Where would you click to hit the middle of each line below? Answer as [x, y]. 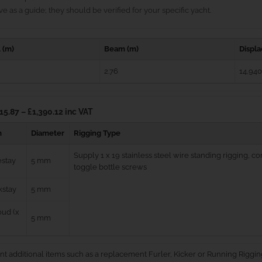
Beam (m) [121, 49]
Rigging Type [97, 133]
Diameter [47, 133]
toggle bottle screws [110, 167]
